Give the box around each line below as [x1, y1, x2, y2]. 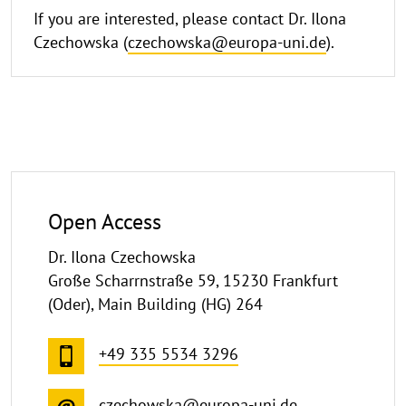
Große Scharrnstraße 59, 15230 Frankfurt [48, 269, 338, 291]
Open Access [48, 206, 161, 236]
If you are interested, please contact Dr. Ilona [34, 7, 346, 29]
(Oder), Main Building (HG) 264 [48, 293, 263, 314]
